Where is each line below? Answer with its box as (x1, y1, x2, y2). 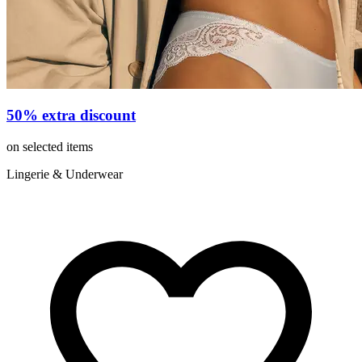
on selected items (6, 140, 93, 154)
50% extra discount (6, 107, 136, 124)
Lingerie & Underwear (6, 167, 123, 182)
